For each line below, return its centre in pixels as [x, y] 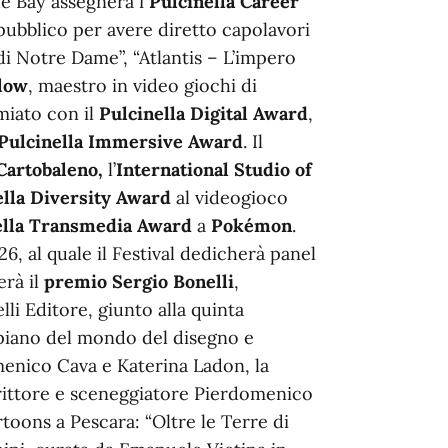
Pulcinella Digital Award [203, 113]
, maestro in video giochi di [142, 85]
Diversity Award [103, 197]
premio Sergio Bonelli [139, 281]
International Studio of [214, 169]
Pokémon [251, 225]
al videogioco [232, 197]
